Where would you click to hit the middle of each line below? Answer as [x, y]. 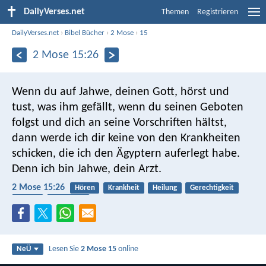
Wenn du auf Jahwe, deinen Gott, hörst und [121, 92]
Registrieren [218, 12]
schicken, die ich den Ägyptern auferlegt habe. [126, 153]
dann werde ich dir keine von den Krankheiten [126, 138]
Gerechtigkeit [212, 188]
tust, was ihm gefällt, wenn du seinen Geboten [128, 107]
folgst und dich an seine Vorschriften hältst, [119, 123]
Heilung [164, 188]
